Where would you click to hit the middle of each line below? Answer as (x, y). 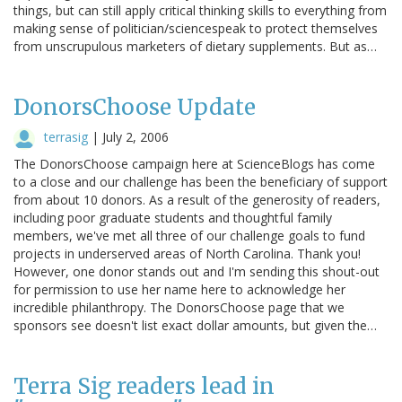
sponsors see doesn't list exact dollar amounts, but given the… (195, 325)
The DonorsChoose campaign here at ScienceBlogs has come (194, 163)
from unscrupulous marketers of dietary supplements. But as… (195, 46)
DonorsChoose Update (135, 107)
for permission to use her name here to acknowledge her (179, 289)
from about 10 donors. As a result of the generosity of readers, (197, 199)
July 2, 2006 (135, 136)
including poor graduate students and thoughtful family (173, 217)
